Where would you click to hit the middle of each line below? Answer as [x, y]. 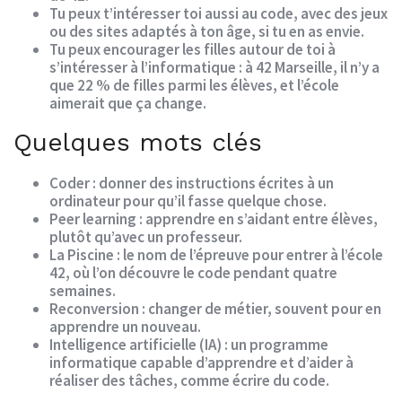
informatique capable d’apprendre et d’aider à [201, 363]
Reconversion [94, 309]
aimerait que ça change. [128, 103]
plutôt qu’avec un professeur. [146, 237]
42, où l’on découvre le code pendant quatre [193, 273]
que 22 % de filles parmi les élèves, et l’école [194, 85]
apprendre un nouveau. [125, 327]
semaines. [83, 291]
